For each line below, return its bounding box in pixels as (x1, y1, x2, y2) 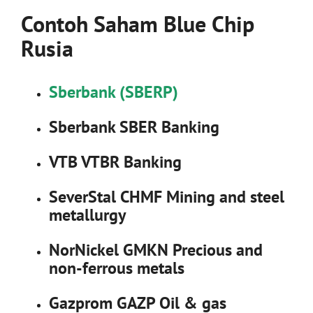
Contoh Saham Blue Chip (21, 8, 254, 38)
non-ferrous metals (49, 256, 184, 279)
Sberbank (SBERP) (49, 80, 178, 103)
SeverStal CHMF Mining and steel (49, 185, 284, 208)
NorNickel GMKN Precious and (49, 238, 263, 261)
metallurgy (49, 203, 126, 226)
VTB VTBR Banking (49, 150, 182, 173)
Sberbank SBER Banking (49, 115, 219, 138)
